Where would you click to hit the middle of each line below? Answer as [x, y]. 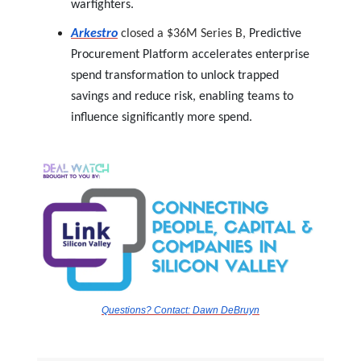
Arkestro [94, 33]
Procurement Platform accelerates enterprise [190, 54]
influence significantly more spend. [162, 117]
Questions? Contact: [147, 310]
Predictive [275, 33]
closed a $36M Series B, [185, 33]
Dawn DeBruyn [226, 310]
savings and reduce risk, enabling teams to [182, 96]
